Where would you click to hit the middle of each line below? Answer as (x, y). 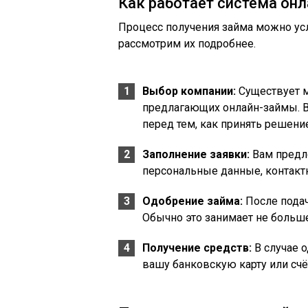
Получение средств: (197, 248)
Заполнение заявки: (196, 154)
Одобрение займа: (192, 201)
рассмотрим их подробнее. (187, 44)
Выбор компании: (189, 91)
